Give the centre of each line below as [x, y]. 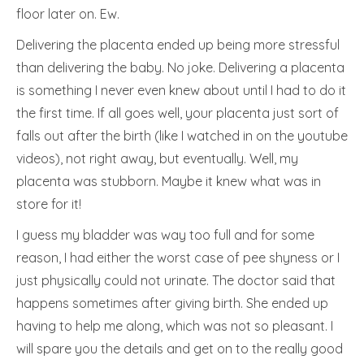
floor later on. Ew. [68, 14]
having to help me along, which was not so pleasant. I [175, 326]
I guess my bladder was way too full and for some [165, 235]
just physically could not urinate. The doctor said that [176, 280]
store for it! [49, 204]
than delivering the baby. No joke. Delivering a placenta [180, 67]
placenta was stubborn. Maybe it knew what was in [169, 181]
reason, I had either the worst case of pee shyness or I [178, 258]
